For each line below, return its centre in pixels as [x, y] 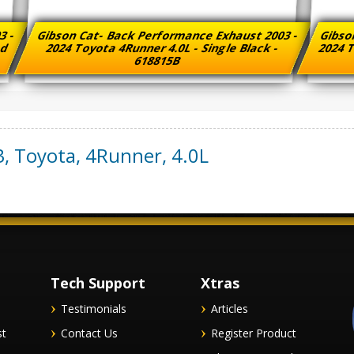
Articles [230, 309]
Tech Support [98, 283]
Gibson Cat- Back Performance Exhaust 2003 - [168, 35]
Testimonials [94, 309]
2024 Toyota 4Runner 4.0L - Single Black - [163, 48]
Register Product [254, 333]
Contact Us [89, 333]
